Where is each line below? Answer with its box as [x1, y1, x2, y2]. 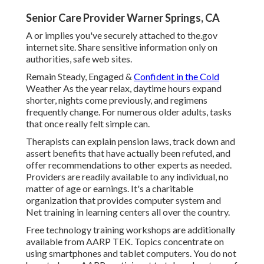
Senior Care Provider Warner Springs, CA [26, 11, 220, 25]
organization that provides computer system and [26, 194, 221, 206]
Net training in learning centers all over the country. [26, 206, 230, 218]
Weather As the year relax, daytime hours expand [26, 82, 222, 94]
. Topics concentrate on [131, 236, 224, 247]
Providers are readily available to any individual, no [26, 171, 229, 183]
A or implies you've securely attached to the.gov [26, 29, 217, 41]
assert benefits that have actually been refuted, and [26, 147, 230, 159]
